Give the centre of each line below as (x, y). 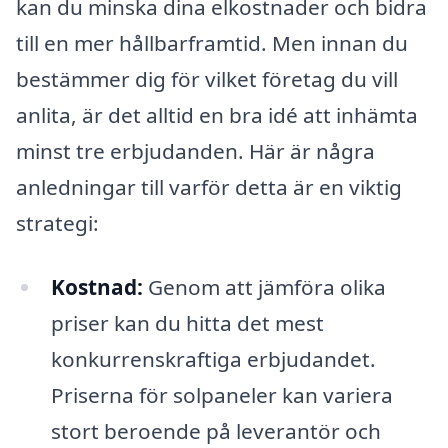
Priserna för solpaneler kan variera (221, 395)
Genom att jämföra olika (264, 287)
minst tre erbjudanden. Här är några (195, 151)
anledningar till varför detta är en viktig (209, 187)
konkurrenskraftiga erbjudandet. (213, 359)
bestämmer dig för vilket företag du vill (207, 79)
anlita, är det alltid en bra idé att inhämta (217, 115)
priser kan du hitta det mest (187, 323)
